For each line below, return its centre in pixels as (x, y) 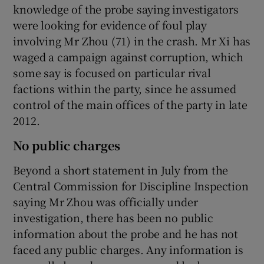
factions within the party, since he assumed (125, 88)
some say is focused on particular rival (112, 72)
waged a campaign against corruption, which (128, 56)
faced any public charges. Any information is (128, 249)
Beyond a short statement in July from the (121, 169)
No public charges (67, 145)
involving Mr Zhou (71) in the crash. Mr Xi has (132, 40)
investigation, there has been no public (113, 217)
